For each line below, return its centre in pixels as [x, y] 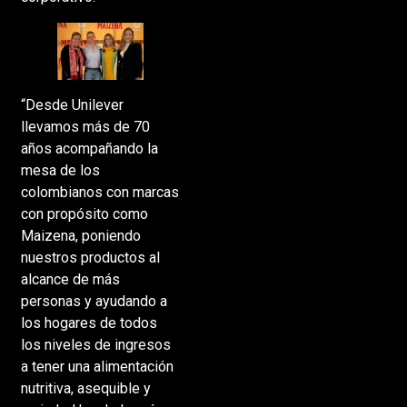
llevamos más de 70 [85, 126]
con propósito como [84, 213]
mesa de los [60, 170]
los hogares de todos [89, 323]
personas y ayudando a [94, 301]
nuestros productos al [90, 257]
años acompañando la [89, 148]
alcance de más [70, 279]
